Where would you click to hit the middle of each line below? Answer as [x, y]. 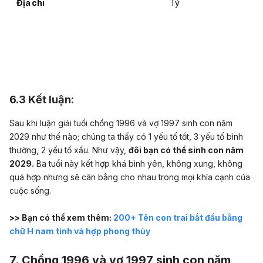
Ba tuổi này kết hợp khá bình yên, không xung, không [138, 164]
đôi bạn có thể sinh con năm [186, 150]
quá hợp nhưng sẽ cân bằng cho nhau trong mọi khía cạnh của [130, 177]
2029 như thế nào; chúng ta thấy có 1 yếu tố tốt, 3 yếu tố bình [126, 137]
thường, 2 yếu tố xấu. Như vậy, [69, 150]
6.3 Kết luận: [42, 99]
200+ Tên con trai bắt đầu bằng [178, 217]
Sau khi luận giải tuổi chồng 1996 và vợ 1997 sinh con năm [121, 123]
